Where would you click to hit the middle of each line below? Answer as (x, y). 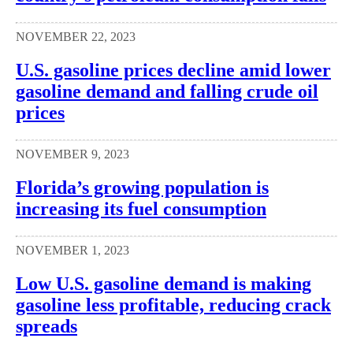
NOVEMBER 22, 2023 (76, 37)
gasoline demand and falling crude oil (167, 91)
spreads (46, 326)
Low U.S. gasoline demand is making (163, 283)
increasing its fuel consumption (141, 208)
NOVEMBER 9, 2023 (72, 154)
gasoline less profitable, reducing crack (173, 305)
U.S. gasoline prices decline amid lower (173, 70)
